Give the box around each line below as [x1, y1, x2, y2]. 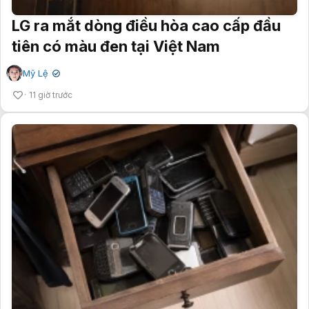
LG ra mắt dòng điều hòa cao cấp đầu [12, 17, 281, 34]
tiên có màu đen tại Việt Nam [12, 37, 220, 55]
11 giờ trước [29, 90, 72, 100]
